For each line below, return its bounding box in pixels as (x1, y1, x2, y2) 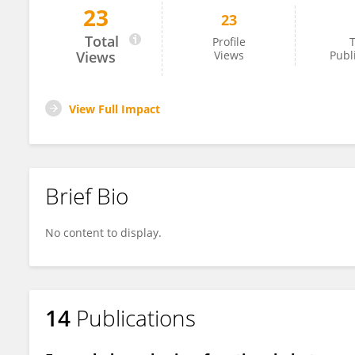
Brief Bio (45, 181, 128, 211)
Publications (76, 303, 196, 333)
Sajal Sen (57, 18, 103, 32)
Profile (212, 34, 246, 49)
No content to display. (45, 225, 162, 240)
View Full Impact (69, 101, 160, 116)
